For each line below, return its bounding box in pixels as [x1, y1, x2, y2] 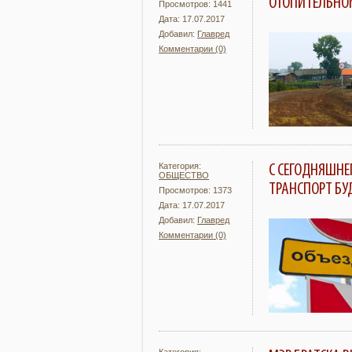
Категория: [159, 161, 201, 170]
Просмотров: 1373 [159, 185, 232, 195]
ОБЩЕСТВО [159, 170, 209, 180]
